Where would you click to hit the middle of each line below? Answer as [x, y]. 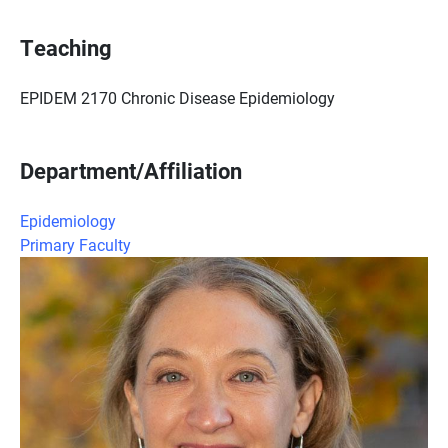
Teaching [66, 47]
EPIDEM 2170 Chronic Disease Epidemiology [177, 97]
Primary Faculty [75, 244]
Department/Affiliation [131, 170]
